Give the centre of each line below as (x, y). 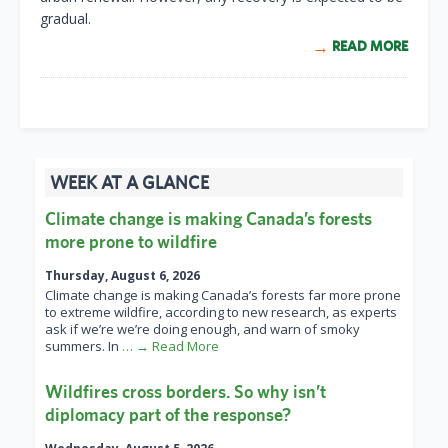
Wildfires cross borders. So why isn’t (185, 392)
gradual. (65, 19)
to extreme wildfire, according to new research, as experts (221, 312)
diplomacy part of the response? (168, 415)
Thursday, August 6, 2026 (122, 276)
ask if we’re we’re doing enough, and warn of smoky (202, 329)
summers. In (83, 346)
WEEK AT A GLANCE (129, 183)
